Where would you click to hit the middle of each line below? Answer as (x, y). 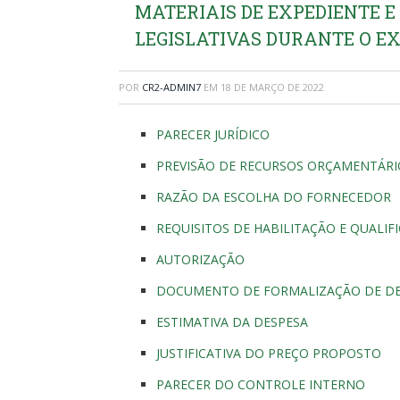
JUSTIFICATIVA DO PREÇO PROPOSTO (269, 353)
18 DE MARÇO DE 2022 (272, 87)
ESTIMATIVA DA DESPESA (232, 321)
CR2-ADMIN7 (171, 87)
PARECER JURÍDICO (213, 134)
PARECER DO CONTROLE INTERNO (261, 384)
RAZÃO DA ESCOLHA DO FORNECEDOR (274, 196)
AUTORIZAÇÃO (200, 259)
